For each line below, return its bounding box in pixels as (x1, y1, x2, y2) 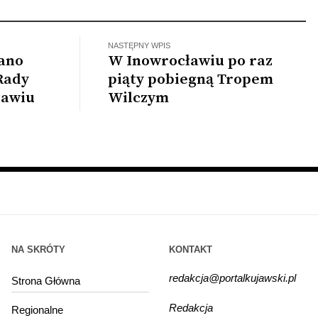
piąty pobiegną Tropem (108, 70, 274, 89)
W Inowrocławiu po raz (108, 51, 273, 70)
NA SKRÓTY (11, 243, 66, 255)
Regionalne (11, 303, 64, 316)
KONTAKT (169, 243, 212, 255)
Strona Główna (11, 274, 81, 287)
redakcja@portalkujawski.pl (169, 271, 296, 284)
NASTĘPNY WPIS (108, 40, 171, 50)
